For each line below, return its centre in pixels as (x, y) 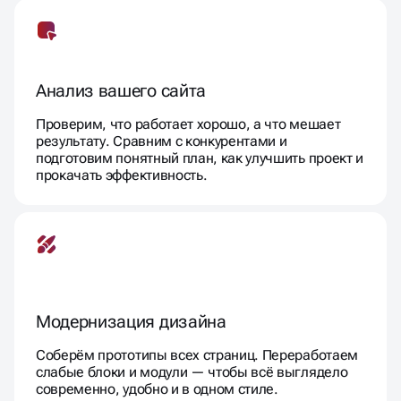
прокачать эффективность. (122, 175)
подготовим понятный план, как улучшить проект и (200, 158)
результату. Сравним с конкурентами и (162, 141)
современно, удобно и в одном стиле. (157, 388)
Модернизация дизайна (131, 321)
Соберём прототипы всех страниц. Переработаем (197, 354)
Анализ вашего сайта (121, 90)
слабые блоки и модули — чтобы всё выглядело (192, 371)
